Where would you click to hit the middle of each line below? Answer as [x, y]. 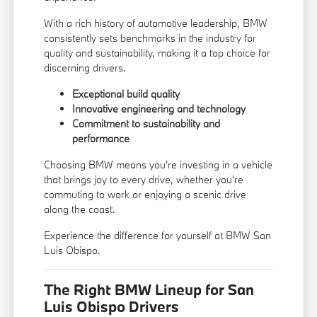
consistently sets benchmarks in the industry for [150, 38]
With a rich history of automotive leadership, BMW [156, 23]
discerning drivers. [85, 68]
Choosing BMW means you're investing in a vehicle [158, 165]
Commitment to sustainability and [146, 124]
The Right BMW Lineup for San [149, 290]
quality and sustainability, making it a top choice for [157, 53]
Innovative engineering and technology [159, 109]
